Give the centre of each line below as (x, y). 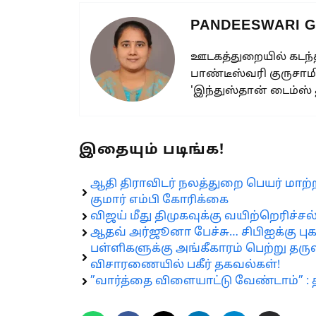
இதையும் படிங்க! (152, 150)
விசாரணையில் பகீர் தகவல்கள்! (185, 265)
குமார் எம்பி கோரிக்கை (159, 200)
